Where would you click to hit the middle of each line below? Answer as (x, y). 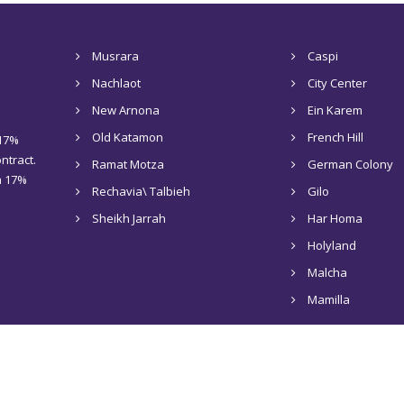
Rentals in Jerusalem (298, 372)
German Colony (350, 164)
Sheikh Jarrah (129, 218)
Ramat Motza (128, 164)
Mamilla (328, 299)
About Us (190, 372)
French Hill (335, 137)
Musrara (115, 56)
